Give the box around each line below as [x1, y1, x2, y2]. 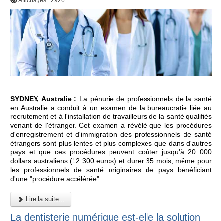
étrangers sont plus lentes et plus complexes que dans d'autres [10, 139, 212, 147]
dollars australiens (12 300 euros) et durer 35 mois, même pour [10, 156, 212, 165]
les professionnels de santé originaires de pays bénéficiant [10, 165, 212, 174]
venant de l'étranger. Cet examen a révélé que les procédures [10, 121, 212, 129]
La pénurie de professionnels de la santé [76, 94, 212, 103]
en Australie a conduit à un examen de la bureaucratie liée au [10, 103, 212, 111]
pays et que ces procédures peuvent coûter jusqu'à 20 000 [10, 147, 212, 156]
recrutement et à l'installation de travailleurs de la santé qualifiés [10, 112, 212, 120]
